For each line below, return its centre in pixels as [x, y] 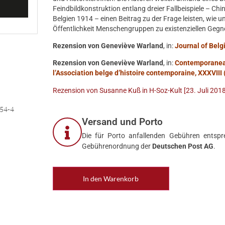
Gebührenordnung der [117, 146]
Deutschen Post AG [183, 146]
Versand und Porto [123, 122]
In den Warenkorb [111, 179]
